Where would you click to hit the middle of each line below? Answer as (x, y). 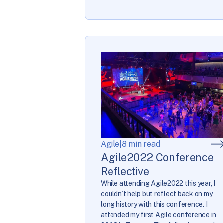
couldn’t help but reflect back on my (157, 194)
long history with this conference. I (154, 204)
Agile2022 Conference (157, 158)
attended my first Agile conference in (159, 215)
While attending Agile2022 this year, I (158, 183)
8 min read (141, 144)
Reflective (125, 171)
